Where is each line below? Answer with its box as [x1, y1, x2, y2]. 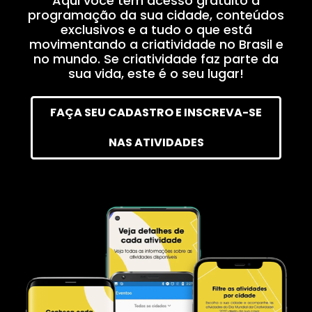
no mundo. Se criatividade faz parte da [37, 90, 310, 110]
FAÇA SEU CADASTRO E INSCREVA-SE [56, 150, 291, 169]
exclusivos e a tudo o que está [67, 58, 280, 77]
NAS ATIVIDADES [120, 184, 227, 202]
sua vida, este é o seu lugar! [75, 107, 271, 126]
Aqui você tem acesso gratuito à [58, 25, 289, 45]
